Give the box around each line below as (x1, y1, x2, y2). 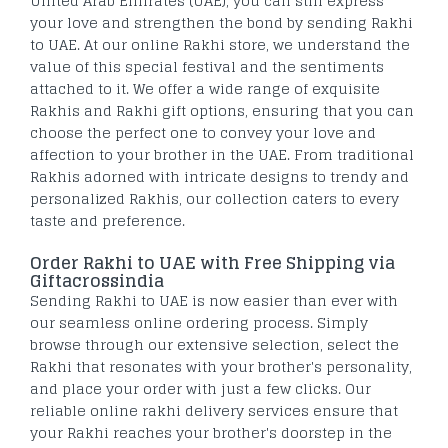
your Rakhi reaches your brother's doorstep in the (30, 419, 392, 445)
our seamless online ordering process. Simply (30, 309, 368, 335)
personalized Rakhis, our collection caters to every (30, 185, 399, 211)
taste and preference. (30, 207, 185, 233)
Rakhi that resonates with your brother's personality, (30, 353, 412, 379)
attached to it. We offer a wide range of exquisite (30, 75, 380, 101)
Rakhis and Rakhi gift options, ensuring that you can (30, 97, 414, 123)
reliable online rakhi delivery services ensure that (30, 397, 398, 423)
